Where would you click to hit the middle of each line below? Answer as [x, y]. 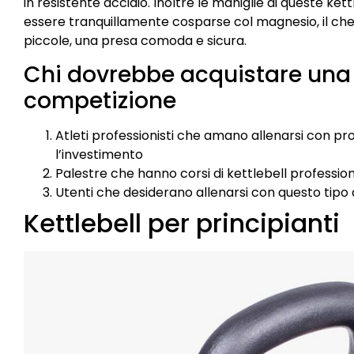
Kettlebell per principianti [182, 224]
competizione [100, 101]
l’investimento [99, 155]
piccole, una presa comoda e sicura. [135, 41]
